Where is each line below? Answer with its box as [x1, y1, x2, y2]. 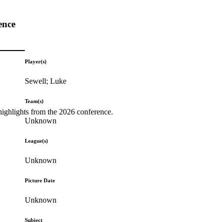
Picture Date [25, 177, 55, 183]
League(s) [25, 137, 49, 144]
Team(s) [25, 98, 44, 104]
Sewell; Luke [25, 76, 67, 85]
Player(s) [25, 58, 47, 64]
